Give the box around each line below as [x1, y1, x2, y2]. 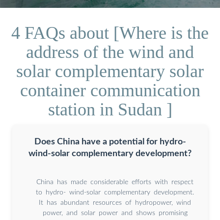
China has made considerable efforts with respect [36, 178, 193, 186]
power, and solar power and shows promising [42, 209, 188, 217]
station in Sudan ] [48, 99, 172, 119]
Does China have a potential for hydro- [34, 137, 186, 146]
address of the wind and [26, 42, 194, 62]
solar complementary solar [16, 61, 204, 81]
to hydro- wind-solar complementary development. [36, 189, 194, 196]
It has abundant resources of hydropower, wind [39, 199, 191, 206]
